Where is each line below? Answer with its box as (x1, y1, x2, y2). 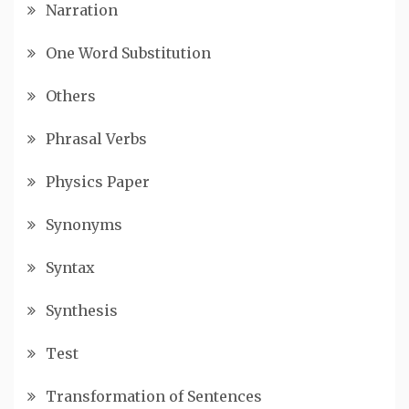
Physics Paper (46, 173, 150, 192)
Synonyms (46, 215, 122, 235)
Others (46, 87, 96, 106)
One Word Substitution (46, 44, 211, 63)
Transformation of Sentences (46, 387, 262, 406)
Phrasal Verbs (46, 130, 147, 149)
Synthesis (46, 301, 118, 320)
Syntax (46, 258, 95, 278)
